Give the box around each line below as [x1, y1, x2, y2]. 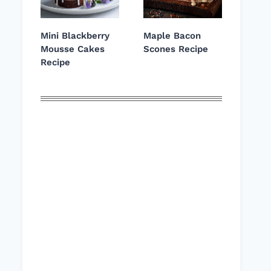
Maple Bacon [143, 30, 201, 42]
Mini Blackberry [41, 30, 109, 42]
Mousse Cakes [41, 44, 105, 55]
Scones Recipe [143, 44, 208, 55]
